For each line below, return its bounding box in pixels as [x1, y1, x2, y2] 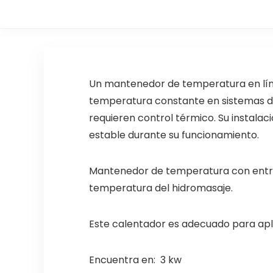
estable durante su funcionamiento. [88, 128, 259, 142]
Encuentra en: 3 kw [88, 253, 182, 267]
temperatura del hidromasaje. [88, 181, 233, 195]
